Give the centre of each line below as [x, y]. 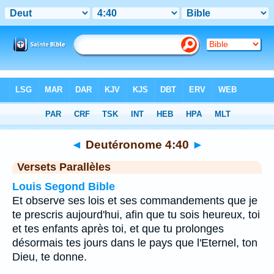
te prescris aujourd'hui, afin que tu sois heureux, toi [136, 215]
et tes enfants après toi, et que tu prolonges [118, 229]
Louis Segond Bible [64, 187]
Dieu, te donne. [50, 257]
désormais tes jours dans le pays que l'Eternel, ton [135, 243]
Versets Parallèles [64, 167]
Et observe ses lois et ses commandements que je [135, 201]
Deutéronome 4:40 [137, 144]
